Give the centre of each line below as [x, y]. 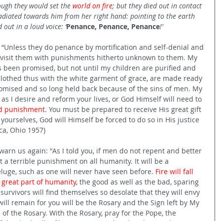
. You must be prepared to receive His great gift [124, 109]
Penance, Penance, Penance [113, 26]
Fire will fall [175, 171]
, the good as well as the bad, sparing [138, 182]
